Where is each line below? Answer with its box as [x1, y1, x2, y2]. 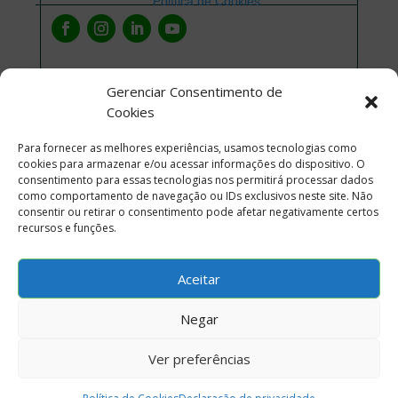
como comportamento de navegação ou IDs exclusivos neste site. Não [18, 188, 373, 203]
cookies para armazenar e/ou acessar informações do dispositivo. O [18, 156, 365, 171]
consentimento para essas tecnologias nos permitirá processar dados [18, 172, 373, 187]
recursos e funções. [18, 220, 116, 235]
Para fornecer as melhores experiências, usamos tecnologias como [18, 140, 357, 155]
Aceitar [178, 269, 220, 288]
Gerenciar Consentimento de [107, 83, 283, 100]
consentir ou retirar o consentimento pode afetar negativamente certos [18, 204, 378, 219]
